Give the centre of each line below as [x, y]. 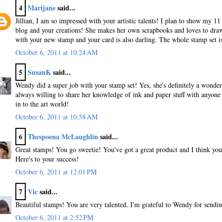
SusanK [39, 72]
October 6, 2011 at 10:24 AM [56, 52]
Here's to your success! [47, 159]
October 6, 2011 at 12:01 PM [56, 171]
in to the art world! [42, 104]
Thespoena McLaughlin [63, 136]
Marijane [42, 7]
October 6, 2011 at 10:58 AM [56, 116]
